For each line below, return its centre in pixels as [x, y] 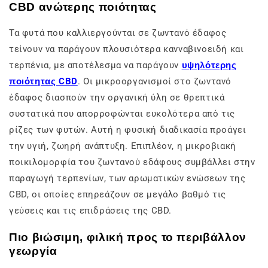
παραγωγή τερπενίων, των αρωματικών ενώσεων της [127, 178]
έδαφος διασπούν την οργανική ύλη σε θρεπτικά [117, 97]
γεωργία [33, 251]
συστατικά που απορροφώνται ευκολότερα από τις [122, 113]
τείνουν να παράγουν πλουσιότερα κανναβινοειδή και [127, 49]
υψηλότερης [209, 65]
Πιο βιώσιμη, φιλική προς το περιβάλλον [128, 237]
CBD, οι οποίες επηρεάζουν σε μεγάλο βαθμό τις [118, 194]
